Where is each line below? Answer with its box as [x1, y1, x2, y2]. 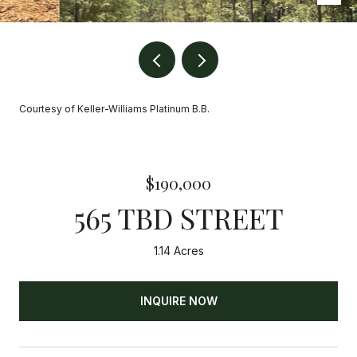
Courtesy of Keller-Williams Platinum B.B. [19, 103, 210, 115]
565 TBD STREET [73, 198, 284, 237]
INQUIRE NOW [139, 293, 218, 308]
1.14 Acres [153, 244, 204, 257]
